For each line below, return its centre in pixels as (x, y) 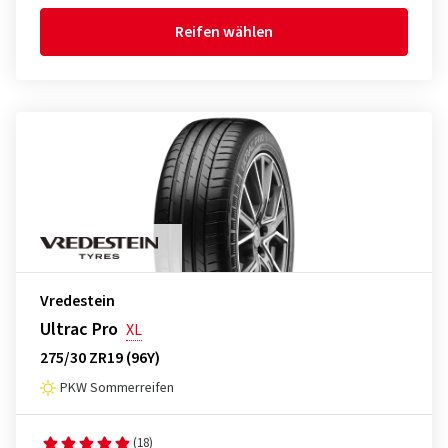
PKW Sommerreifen (117, 388)
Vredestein (77, 301)
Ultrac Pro (79, 329)
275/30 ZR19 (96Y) (100, 358)
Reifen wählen (224, 32)
